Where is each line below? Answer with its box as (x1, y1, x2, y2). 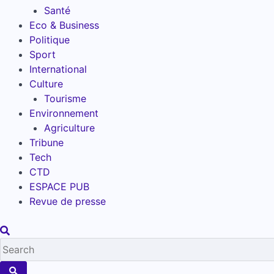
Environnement (29, 106, 98, 119)
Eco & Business (29, 18, 99, 31)
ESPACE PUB (29, 180, 89, 193)
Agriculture (44, 121, 95, 134)
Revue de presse (29, 194, 106, 207)
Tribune (29, 136, 64, 149)
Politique (29, 33, 70, 46)
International (29, 62, 87, 75)
